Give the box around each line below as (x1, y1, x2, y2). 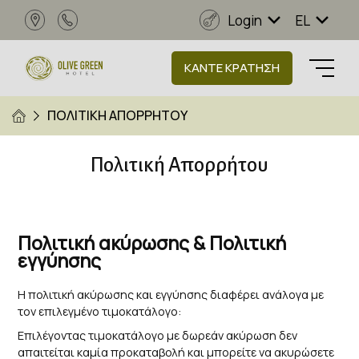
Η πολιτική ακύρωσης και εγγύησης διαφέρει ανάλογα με (18, 287, 325, 303)
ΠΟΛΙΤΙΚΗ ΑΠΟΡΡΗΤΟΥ (47, 107, 188, 124)
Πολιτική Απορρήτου (91, 154, 268, 176)
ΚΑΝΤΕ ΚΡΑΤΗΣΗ (184, 59, 280, 76)
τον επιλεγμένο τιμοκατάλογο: (18, 304, 182, 320)
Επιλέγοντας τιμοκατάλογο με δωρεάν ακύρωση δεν (18, 327, 298, 343)
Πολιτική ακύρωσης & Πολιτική (18, 231, 287, 256)
